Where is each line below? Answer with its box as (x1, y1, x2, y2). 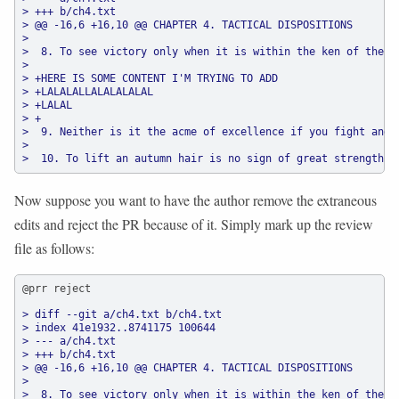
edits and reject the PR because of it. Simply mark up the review (14, 214, 373, 233)
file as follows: (14, 238, 94, 257)
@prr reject (22, 281, 91, 295)
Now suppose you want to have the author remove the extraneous (14, 190, 377, 209)
